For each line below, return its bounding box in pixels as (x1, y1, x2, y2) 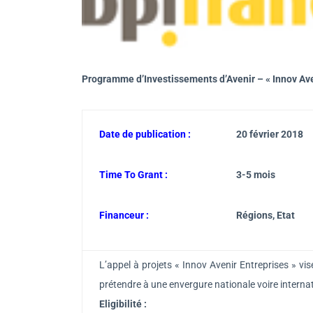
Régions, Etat (236, 209, 295, 221)
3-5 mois (236, 168, 277, 180)
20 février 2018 (236, 128, 303, 140)
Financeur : (99, 209, 149, 221)
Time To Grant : (99, 168, 168, 180)
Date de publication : (99, 128, 191, 140)
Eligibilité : (99, 298, 147, 310)
